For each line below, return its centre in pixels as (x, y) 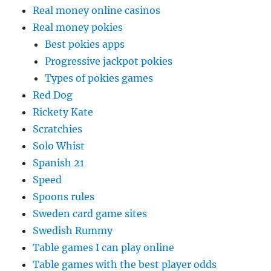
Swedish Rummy (73, 230)
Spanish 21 (59, 163)
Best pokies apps (85, 44)
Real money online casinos (97, 10)
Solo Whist (59, 146)
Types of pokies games (99, 78)
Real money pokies (78, 27)
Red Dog (53, 95)
